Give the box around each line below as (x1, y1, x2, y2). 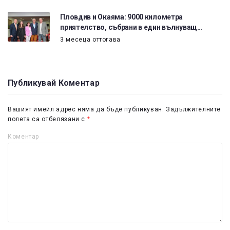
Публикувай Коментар (8, 78, 100, 88)
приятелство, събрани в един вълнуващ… (60, 23, 202, 32)
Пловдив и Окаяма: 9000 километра (60, 13, 183, 22)
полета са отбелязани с (8, 115, 87, 123)
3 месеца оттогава (60, 36, 121, 44)
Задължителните (166, 105, 221, 113)
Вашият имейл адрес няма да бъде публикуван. (8, 105, 164, 113)
